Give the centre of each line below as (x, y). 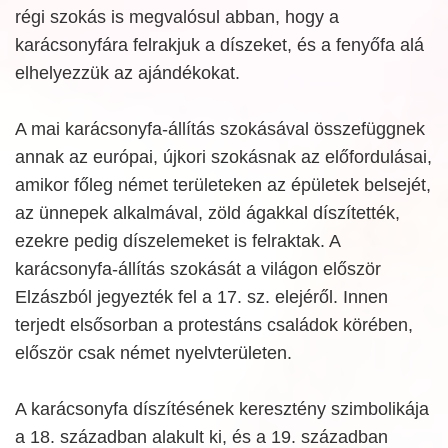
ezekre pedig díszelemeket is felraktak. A (177, 241)
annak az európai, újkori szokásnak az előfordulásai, (223, 157)
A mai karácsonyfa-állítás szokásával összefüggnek (220, 129)
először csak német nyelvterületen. (153, 353)
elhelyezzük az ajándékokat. (127, 73)
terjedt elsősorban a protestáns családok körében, (214, 325)
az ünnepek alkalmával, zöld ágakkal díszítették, (207, 213)
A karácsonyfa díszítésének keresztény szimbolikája (222, 409)
